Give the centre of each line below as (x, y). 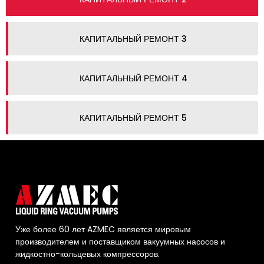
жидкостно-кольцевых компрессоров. (88, 254)
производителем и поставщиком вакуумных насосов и (121, 241)
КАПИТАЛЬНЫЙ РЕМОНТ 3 (133, 39)
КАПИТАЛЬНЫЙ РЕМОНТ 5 (133, 118)
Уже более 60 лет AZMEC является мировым (103, 229)
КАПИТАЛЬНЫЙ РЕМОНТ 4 (133, 78)
